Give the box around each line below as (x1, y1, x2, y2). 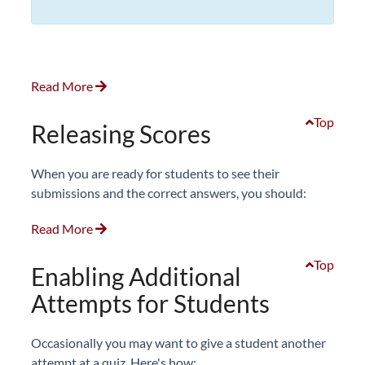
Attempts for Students (31, 288, 270, 318)
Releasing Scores (31, 118, 211, 148)
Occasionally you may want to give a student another (31, 334, 326, 350)
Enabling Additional (31, 261, 241, 291)
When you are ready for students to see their (31, 165, 279, 181)
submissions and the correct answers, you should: (31, 184, 306, 200)
